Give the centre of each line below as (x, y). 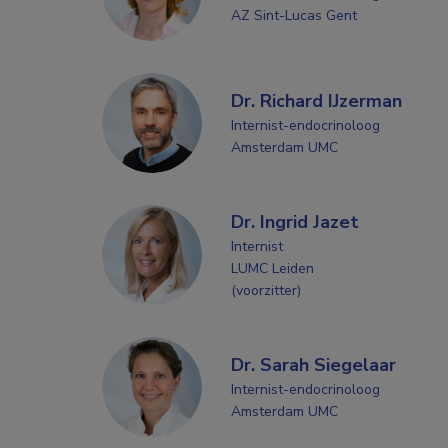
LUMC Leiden (272, 268)
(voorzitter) (265, 290)
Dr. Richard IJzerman (316, 100)
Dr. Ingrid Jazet (294, 221)
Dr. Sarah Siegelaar (313, 364)
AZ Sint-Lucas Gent (293, 15)
